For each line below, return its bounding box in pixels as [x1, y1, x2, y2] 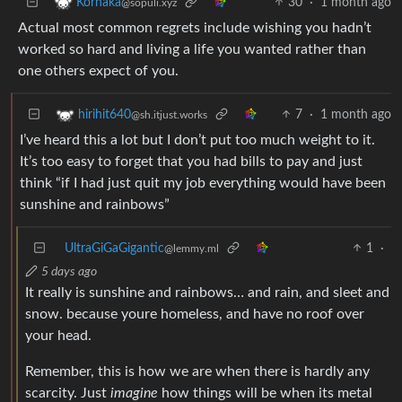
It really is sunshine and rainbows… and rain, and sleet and [25, 284, 389, 300]
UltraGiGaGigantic [65, 241, 164, 255]
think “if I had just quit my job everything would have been [20, 175, 386, 190]
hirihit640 [78, 108, 131, 121]
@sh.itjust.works [131, 109, 207, 120]
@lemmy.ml [164, 242, 219, 254]
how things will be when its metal [158, 385, 372, 400]
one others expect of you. [18, 63, 179, 78]
